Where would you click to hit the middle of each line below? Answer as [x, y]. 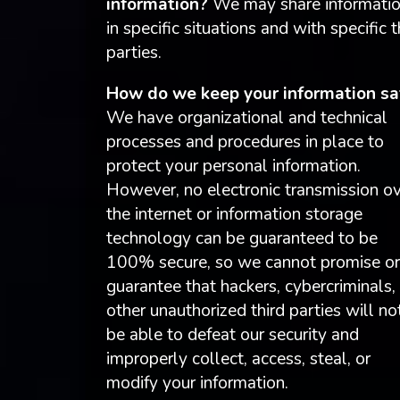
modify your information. [197, 383]
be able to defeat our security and [232, 334]
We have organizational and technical [246, 117]
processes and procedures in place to [245, 142]
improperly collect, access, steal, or [238, 358]
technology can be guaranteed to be [242, 238]
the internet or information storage [234, 214]
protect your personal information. [233, 166]
